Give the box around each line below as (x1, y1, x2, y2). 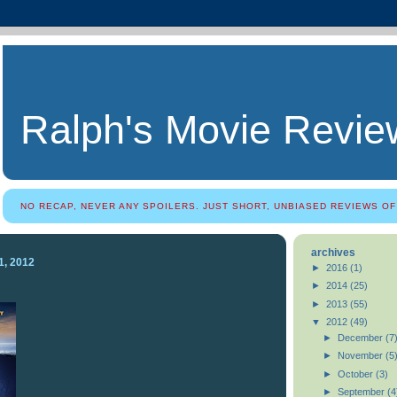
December (337, 331, 385, 343)
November (337, 350, 385, 362)
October (337, 368, 376, 379)
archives (311, 246, 355, 260)
